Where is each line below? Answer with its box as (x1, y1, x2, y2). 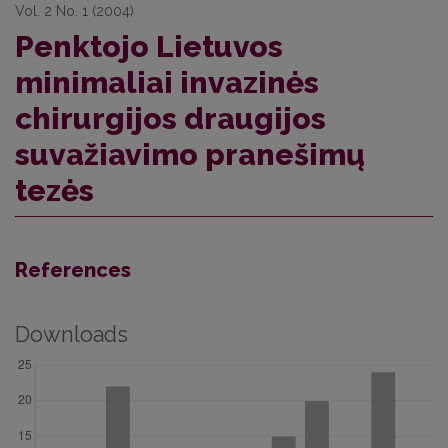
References (15, 258, 131, 282)
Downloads (15, 322, 128, 347)
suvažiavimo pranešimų (15, 137, 365, 172)
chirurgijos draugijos (15, 101, 326, 136)
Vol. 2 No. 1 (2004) (15, 3, 134, 19)
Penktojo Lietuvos (15, 29, 283, 64)
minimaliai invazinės (15, 65, 319, 100)
